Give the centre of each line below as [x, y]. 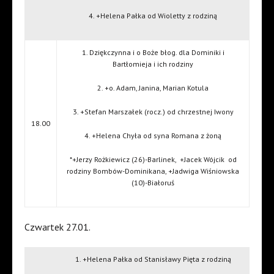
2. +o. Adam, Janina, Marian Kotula [153, 88]
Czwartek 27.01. [57, 227]
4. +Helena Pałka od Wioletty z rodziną [153, 16]
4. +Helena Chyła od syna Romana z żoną [153, 136]
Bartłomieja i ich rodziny [153, 64]
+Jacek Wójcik [202, 160]
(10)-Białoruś [153, 183]
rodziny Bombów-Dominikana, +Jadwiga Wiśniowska [153, 171]
